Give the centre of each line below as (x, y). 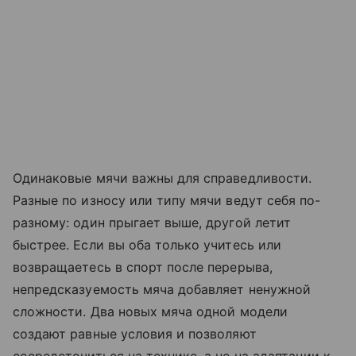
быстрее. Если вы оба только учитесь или (147, 245)
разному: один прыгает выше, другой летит (152, 223)
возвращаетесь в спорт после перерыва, (143, 267)
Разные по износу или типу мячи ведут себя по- (167, 201)
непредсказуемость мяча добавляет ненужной (162, 290)
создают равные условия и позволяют (135, 334)
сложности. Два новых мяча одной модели (150, 312)
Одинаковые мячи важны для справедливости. (162, 178)
